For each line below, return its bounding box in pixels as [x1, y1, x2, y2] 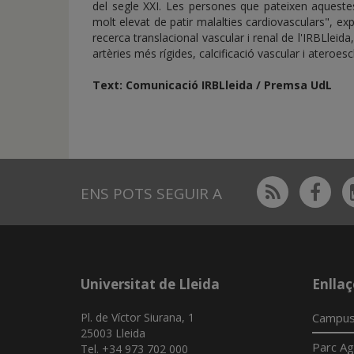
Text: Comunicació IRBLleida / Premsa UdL [92, 77, 332, 92]
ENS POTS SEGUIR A [81, 183, 222, 204]
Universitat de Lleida [81, 275, 220, 293]
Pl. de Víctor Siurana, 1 [81, 310, 194, 325]
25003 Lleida [81, 326, 145, 341]
